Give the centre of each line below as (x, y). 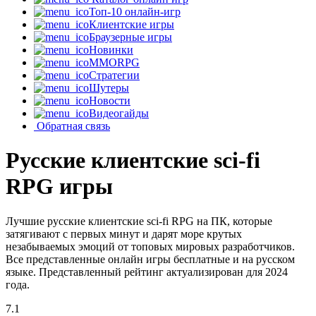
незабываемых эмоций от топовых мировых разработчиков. (150, 246)
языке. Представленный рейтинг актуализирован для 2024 (147, 272)
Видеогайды (119, 113)
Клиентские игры (132, 24)
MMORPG (114, 62)
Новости (110, 101)
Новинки (111, 50)
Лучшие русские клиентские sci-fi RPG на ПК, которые (139, 221)
